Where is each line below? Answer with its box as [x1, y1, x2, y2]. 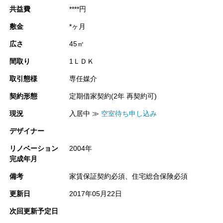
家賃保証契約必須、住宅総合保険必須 [69, 172, 188, 180]
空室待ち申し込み [101, 109, 157, 117]
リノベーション [9, 144, 58, 152]
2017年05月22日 [69, 189, 122, 198]
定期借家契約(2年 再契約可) [69, 92, 157, 100]
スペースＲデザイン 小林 [120, 19, 211, 27]
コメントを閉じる [88, 40, 135, 48]
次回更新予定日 [9, 207, 58, 215]
